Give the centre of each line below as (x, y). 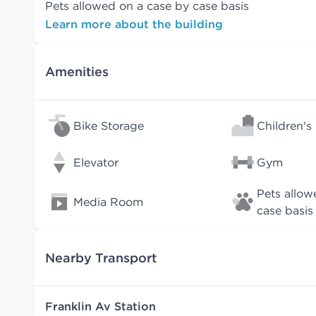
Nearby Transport (101, 257)
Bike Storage (109, 126)
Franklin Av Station (101, 306)
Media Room (108, 202)
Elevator (96, 162)
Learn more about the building (134, 24)
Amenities (77, 71)
